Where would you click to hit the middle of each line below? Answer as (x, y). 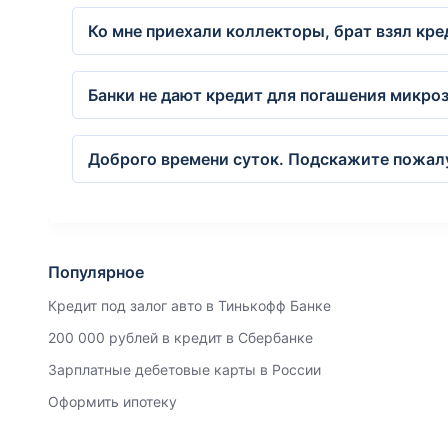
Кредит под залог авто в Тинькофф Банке (189, 305)
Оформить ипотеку (112, 401)
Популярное (96, 272)
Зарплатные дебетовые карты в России (184, 369)
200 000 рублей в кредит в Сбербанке (180, 337)
